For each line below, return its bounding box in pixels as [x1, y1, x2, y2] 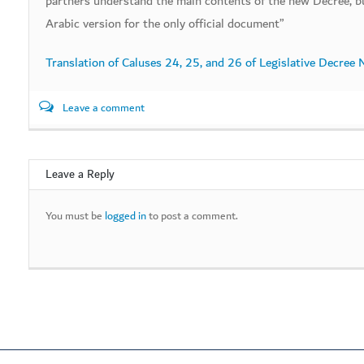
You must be [45, 206, 105, 226]
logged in [105, 206, 146, 226]
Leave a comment [62, 98, 145, 118]
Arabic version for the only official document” [45, 12, 284, 35]
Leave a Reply [45, 163, 115, 184]
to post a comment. [146, 206, 238, 226]
